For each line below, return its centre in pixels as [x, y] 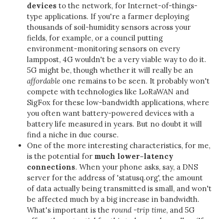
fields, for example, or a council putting [95, 38]
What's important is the [69, 210]
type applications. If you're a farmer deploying [108, 16]
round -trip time [139, 210]
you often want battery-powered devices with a [110, 113]
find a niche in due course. [73, 135]
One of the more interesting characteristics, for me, [119, 145]
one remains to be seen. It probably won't [135, 81]
